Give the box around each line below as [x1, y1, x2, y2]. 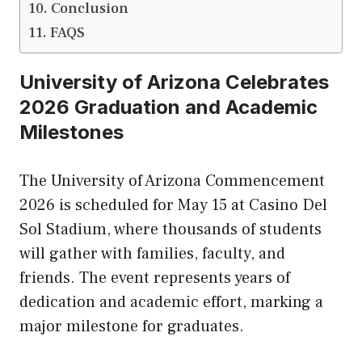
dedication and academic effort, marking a [19, 292, 323, 314]
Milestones [19, 120, 124, 145]
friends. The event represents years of [19, 267, 290, 289]
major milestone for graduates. [19, 316, 244, 338]
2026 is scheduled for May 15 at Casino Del [19, 195, 327, 217]
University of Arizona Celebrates [19, 70, 329, 95]
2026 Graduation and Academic [19, 95, 318, 120]
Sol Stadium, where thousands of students [19, 219, 322, 241]
